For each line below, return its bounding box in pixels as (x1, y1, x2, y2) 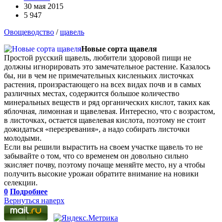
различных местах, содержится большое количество (4, 89, 179, 98)
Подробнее (10, 187, 48, 196)
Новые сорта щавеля (81, 44, 157, 53)
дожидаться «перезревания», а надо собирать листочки (4, 124, 190, 133)
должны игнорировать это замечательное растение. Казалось (4, 62, 210, 71)
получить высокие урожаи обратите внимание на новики (4, 169, 199, 178)
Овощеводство (4, 27, 54, 36)
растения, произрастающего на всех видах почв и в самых (4, 80, 201, 89)
